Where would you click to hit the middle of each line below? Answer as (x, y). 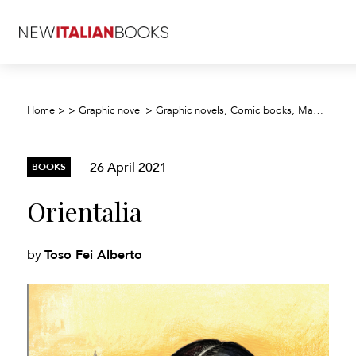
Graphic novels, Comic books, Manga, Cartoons (235, 110)
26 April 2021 (129, 166)
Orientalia (85, 211)
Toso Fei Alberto (94, 255)
